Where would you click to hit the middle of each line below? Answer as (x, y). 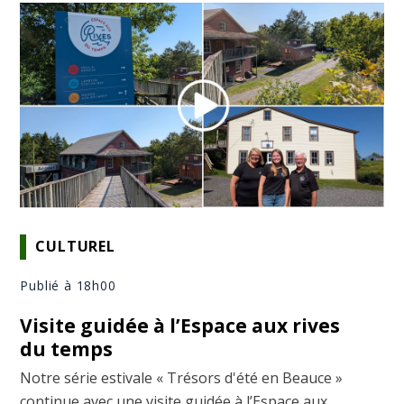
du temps (67, 349)
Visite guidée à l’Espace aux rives (180, 325)
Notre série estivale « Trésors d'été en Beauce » (182, 377)
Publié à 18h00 (68, 285)
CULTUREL (75, 247)
